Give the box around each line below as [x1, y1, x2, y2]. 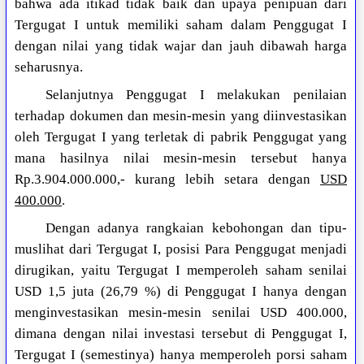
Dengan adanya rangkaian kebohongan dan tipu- [45, 220, 347, 236]
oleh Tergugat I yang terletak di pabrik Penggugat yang [15, 129, 347, 145]
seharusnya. [15, 59, 84, 76]
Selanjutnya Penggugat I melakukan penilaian [45, 87, 347, 103]
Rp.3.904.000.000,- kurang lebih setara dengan [15, 171, 320, 188]
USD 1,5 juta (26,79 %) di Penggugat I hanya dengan [15, 284, 347, 300]
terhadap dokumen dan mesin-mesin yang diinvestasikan [15, 108, 347, 124]
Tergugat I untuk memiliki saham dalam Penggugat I [15, 17, 347, 33]
